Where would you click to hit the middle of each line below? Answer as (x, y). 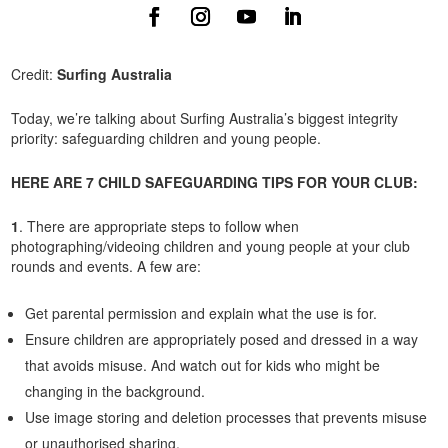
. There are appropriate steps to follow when (159, 225)
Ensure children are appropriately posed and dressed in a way (222, 338)
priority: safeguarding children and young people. (170, 137)
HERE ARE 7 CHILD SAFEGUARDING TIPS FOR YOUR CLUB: (215, 181)
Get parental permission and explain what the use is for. (203, 312)
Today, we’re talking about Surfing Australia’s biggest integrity (205, 117)
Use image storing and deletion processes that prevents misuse (226, 416)
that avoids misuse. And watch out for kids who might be (203, 364)
